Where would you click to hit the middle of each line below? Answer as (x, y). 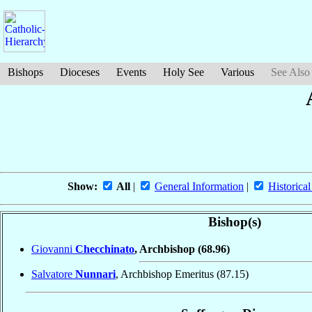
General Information (199, 187)
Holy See (184, 72)
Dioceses (80, 72)
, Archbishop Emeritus (166, 274)
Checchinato (105, 249)
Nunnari (95, 274)
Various (237, 72)
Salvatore (53, 274)
